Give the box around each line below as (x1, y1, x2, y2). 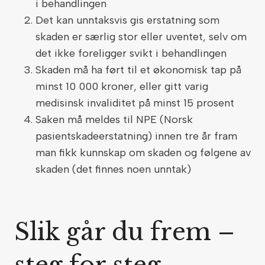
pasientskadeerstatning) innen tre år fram (35, 130, 237, 143)
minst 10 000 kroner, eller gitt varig (35, 80, 208, 93)
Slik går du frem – (14, 217, 235, 247)
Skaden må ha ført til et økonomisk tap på (35, 63, 241, 76)
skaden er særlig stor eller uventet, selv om (35, 30, 247, 43)
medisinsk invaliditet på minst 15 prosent (35, 96, 237, 109)
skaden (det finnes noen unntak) (35, 163, 194, 176)
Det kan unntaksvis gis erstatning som (35, 14, 219, 27)
